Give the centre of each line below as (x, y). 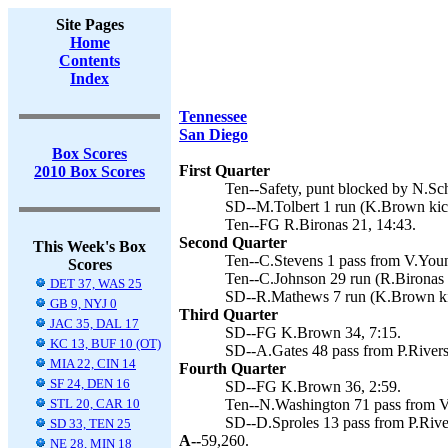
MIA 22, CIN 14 (91, 363)
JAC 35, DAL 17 (93, 323)
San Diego (213, 134)
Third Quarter (228, 314)
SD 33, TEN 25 (89, 423)
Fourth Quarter (232, 368)
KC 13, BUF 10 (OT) (104, 343)
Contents (89, 60)
